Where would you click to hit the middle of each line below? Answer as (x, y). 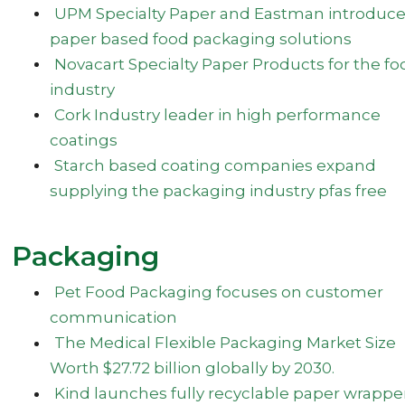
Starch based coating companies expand (215, 165)
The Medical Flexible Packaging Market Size (225, 342)
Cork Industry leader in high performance (217, 114)
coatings (84, 140)
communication (114, 317)
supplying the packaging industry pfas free (219, 190)
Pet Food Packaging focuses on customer (218, 292)
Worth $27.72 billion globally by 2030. (193, 367)
